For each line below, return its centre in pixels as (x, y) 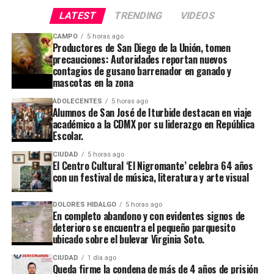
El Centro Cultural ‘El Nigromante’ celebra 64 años (153, 165)
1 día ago (102, 257)
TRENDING (138, 15)
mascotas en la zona (93, 82)
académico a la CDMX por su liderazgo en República (153, 124)
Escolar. (68, 135)
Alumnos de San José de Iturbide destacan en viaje (152, 112)
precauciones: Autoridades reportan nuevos (140, 59)
